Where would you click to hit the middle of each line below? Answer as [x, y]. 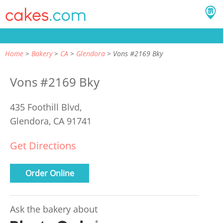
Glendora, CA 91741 [51, 121]
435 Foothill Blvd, [47, 107]
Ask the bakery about [54, 209]
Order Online [50, 173]
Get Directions [43, 146]
